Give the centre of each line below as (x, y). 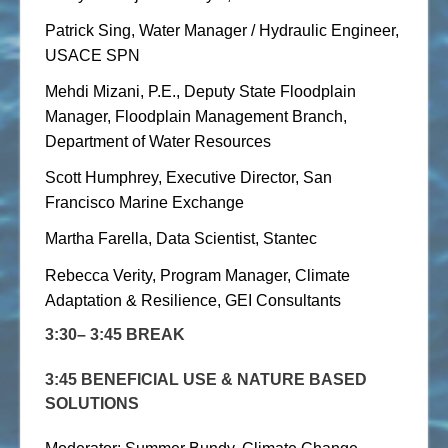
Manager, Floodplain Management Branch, (196, 116)
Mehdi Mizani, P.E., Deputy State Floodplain (200, 91)
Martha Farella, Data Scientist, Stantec (181, 239)
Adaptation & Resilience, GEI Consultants (193, 300)
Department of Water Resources (158, 141)
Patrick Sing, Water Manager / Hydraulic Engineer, (222, 30)
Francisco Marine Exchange (146, 203)
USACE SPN (92, 55)
